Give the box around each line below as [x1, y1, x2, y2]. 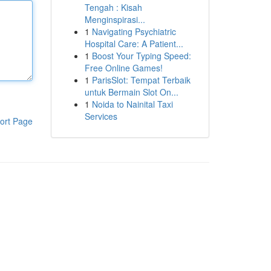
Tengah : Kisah [84, 1, 142, 13]
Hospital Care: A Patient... [84, 38, 183, 50]
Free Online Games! [84, 62, 163, 74]
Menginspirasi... [84, 13, 145, 25]
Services [84, 110, 117, 122]
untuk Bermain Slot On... [84, 86, 178, 98]
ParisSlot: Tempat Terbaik [91, 74, 191, 86]
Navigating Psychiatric [91, 25, 176, 38]
